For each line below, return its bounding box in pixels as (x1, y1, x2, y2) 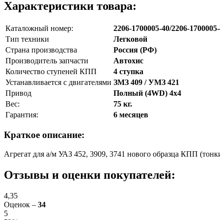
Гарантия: (5, 110, 38, 119)
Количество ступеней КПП (5, 67, 97, 76)
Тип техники (5, 34, 49, 43)
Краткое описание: (4, 130, 84, 140)
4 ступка (113, 67, 143, 76)
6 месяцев (113, 110, 148, 119)
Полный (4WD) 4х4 (113, 88, 181, 97)
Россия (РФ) (113, 45, 157, 54)
